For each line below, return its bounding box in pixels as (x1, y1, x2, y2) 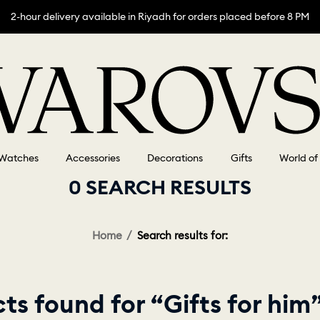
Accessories (65, 151, 120, 165)
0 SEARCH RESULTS (69, 174, 251, 201)
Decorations (147, 151, 204, 165)
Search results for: (136, 229, 228, 243)
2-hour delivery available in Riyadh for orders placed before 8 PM (11, 10, 309, 23)
